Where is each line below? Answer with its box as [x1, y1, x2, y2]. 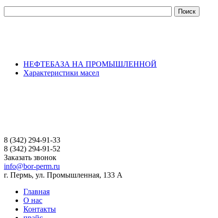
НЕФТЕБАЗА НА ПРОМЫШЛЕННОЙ [23, 60, 157, 68]
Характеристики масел [23, 69, 99, 77]
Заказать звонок [4, 153, 56, 162]
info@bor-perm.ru [4, 162, 60, 170]
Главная [23, 187, 50, 196]
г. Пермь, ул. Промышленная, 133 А [4, 171, 123, 179]
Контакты [23, 205, 56, 213]
